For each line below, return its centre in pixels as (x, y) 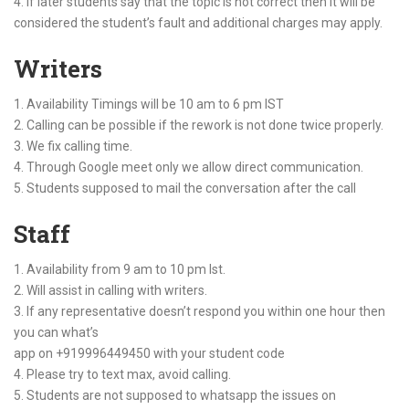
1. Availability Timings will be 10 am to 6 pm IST (149, 104)
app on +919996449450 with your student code (149, 353)
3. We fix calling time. (73, 146)
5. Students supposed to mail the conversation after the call (185, 188)
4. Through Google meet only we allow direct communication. (189, 167)
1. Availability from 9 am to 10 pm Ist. (120, 269)
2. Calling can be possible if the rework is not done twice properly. (199, 125)
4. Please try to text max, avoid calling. (122, 374)
